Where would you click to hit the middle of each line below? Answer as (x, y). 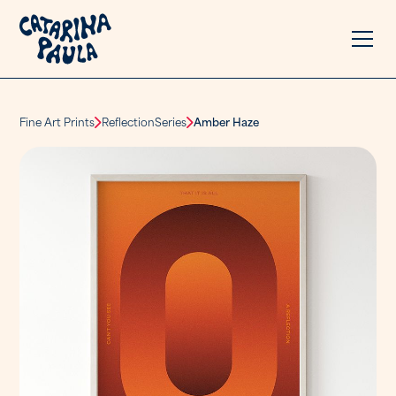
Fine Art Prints (57, 121)
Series (171, 121)
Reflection (129, 121)
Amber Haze (227, 121)
